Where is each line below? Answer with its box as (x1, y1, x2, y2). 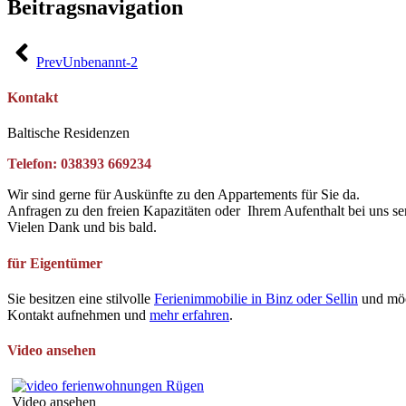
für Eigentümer (7, 255, 102, 271)
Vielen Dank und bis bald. (7, 219, 157, 236)
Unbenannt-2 (63, 53, 138, 70)
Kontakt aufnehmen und (7, 306, 150, 323)
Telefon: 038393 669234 (7, 156, 151, 172)
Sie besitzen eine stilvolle (7, 290, 154, 306)
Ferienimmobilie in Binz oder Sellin (154, 290, 358, 306)
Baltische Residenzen (7, 125, 130, 141)
